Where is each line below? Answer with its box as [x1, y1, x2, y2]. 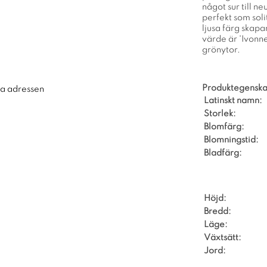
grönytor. [202, 45, 240, 54]
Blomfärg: [204, 122, 244, 131]
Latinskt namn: [204, 96, 262, 105]
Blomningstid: [204, 135, 259, 144]
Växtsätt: [204, 233, 241, 242]
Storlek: [204, 109, 236, 118]
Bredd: [204, 207, 231, 216]
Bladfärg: [204, 148, 242, 157]
